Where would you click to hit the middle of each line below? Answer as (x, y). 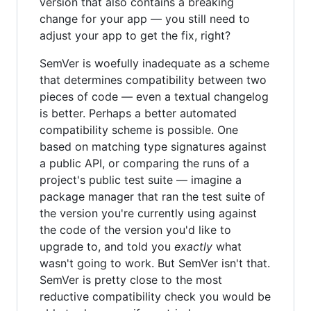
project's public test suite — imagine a (141, 180)
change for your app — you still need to (145, 19)
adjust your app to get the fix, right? (135, 35)
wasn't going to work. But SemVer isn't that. (155, 263)
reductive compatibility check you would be (155, 296)
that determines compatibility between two (153, 80)
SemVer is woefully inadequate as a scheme (154, 63)
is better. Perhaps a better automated (138, 113)
